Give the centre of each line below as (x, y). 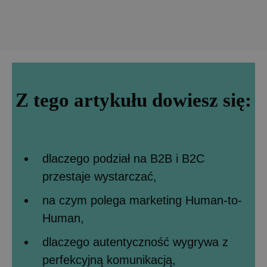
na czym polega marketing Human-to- (142, 200)
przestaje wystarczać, (100, 176)
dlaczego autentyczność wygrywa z (135, 242)
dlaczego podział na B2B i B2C (123, 159)
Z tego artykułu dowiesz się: (133, 100)
